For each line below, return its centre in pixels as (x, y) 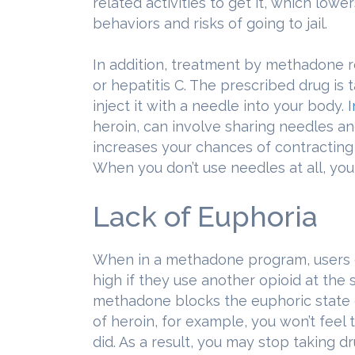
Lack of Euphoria (205, 216)
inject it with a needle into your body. (220, 106)
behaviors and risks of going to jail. (210, 23)
